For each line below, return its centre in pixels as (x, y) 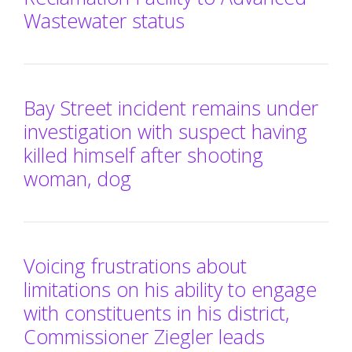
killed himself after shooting (143, 154)
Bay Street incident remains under (171, 107)
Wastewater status (104, 20)
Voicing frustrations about (135, 265)
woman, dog (77, 178)
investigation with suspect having (165, 131)
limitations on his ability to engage (170, 289)
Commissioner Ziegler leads (144, 336)
